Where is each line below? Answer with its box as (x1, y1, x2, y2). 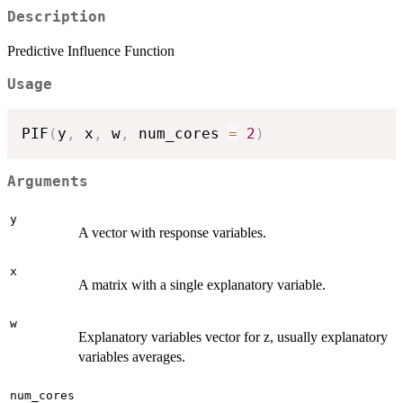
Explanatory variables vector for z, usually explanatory (78, 329, 388, 345)
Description (7, 9, 106, 26)
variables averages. (78, 349, 185, 365)
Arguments (7, 174, 88, 191)
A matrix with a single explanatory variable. (78, 277, 326, 293)
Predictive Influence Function (7, 43, 175, 59)
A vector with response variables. (78, 225, 266, 241)
